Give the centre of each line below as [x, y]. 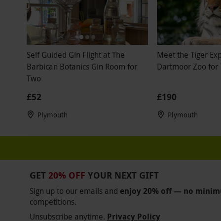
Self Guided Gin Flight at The [75, 55]
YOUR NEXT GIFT [123, 176]
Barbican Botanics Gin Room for [82, 67]
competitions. [53, 202]
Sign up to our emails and [74, 191]
